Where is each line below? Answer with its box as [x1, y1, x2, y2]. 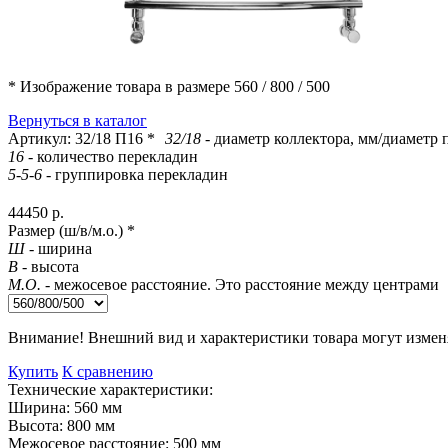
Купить [8, 363, 58, 381]
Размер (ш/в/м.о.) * [8, 222, 135, 240]
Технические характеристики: [8, 381, 213, 399]
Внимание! [8, 329, 84, 347]
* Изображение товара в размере [8, 78, 234, 96]
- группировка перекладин [42, 166, 228, 184]
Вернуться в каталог [8, 112, 147, 130]
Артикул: [8, 130, 75, 148]
